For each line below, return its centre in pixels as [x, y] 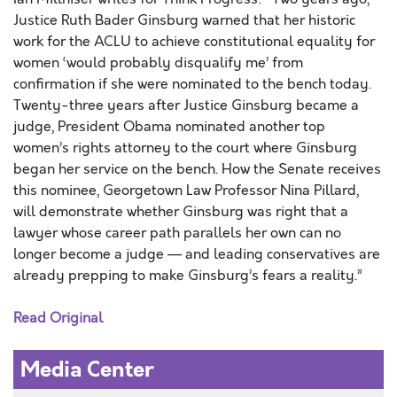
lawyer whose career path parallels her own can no [177, 233]
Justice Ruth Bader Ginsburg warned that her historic [184, 20]
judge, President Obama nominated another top [169, 127]
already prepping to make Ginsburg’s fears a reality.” [188, 276]
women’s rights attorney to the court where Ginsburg [185, 148]
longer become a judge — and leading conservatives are [197, 254]
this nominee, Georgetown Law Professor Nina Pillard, [186, 191]
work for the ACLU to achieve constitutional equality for [194, 42]
